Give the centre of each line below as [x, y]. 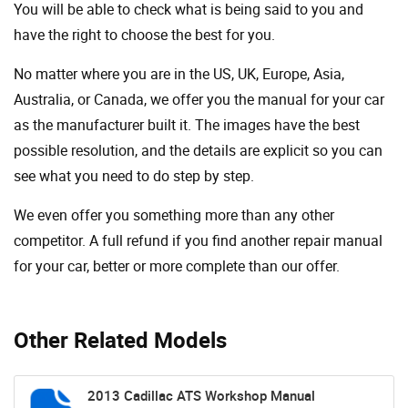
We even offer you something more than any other [174, 214]
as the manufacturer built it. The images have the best [187, 124]
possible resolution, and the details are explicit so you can [198, 150]
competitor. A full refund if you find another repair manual [198, 240]
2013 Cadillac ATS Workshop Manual [201, 395]
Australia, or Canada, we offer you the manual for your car [199, 99]
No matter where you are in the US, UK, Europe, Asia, [179, 73]
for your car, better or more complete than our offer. [177, 265]
